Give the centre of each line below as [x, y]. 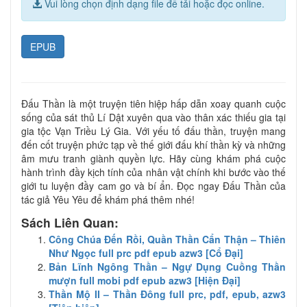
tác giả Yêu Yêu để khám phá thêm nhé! [108, 199]
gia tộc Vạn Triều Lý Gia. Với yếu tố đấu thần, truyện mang [153, 131]
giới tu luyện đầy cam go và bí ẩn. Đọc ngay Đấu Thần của [153, 185]
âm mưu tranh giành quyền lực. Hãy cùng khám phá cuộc [153, 158]
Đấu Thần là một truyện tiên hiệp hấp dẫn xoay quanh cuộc [153, 103]
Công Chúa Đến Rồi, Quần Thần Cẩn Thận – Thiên [167, 239]
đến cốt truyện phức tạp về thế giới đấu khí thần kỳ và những [153, 144]
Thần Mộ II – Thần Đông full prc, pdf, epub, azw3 [167, 294]
